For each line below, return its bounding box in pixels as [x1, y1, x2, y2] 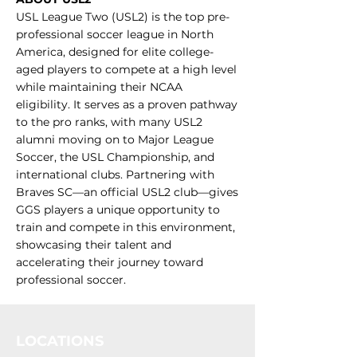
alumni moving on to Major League [16, 131, 214, 147]
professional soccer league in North [16, 26, 214, 41]
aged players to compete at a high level [16, 61, 237, 76]
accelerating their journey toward [16, 254, 203, 269]
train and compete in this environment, [16, 219, 235, 234]
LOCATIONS [16, 331, 104, 350]
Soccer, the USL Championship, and [16, 149, 214, 164]
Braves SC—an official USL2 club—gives [16, 184, 238, 199]
